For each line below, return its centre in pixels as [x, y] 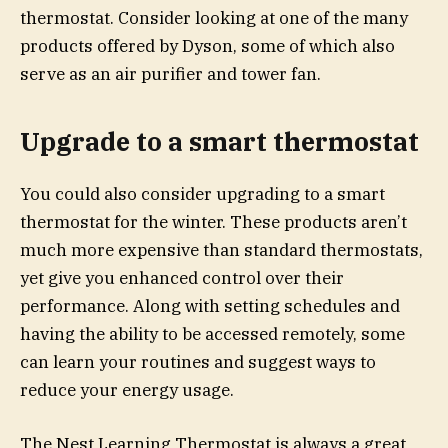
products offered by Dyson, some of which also [207, 46]
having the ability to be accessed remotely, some [212, 333]
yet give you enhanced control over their [182, 277]
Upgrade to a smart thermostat [219, 141]
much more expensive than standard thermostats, [221, 249]
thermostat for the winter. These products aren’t [213, 221]
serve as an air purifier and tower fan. [170, 74]
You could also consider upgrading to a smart [202, 193]
